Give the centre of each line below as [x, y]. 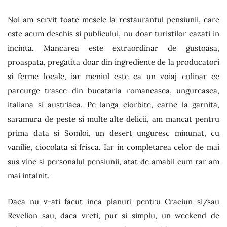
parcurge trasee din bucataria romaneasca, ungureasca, [113, 90]
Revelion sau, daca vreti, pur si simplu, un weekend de [113, 215]
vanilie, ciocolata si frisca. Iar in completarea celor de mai [113, 147]
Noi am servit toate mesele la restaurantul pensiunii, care [113, 20]
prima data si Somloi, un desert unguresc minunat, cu [113, 133]
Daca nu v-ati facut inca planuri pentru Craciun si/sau [113, 201]
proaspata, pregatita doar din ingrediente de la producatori [113, 62]
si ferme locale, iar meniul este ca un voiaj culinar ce [113, 76]
